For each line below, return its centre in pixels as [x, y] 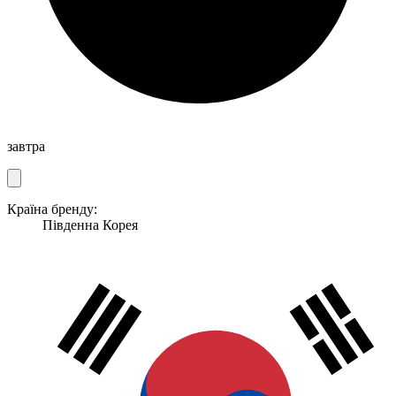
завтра [26, 146]
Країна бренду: [52, 209]
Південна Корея [90, 225]
